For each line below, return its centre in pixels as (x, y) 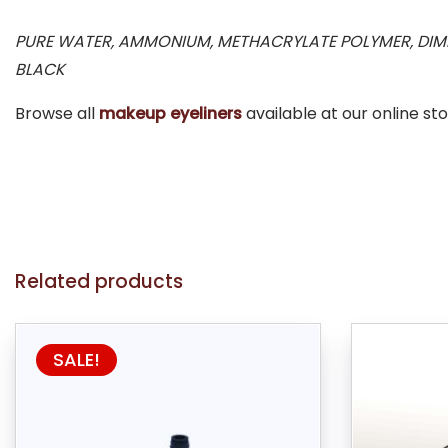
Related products (99, 282)
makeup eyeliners (170, 114)
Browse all (57, 114)
